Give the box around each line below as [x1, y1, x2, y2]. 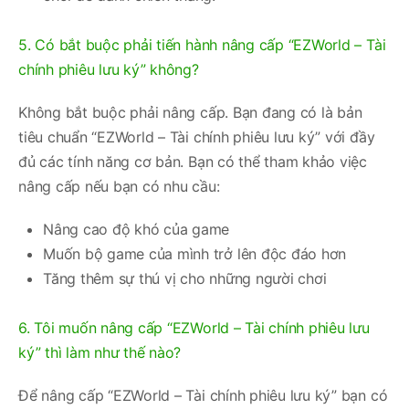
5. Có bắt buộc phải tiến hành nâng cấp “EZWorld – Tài [18, 35, 386, 54]
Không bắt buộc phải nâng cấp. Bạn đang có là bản [18, 102, 362, 121]
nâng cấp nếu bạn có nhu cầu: [18, 176, 220, 195]
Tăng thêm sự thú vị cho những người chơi [43, 268, 327, 288]
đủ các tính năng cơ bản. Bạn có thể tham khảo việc [18, 152, 368, 171]
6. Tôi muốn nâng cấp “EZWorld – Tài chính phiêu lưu [18, 318, 370, 337]
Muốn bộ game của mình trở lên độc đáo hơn [43, 244, 347, 263]
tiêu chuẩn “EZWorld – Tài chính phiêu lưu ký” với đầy [18, 127, 375, 146]
